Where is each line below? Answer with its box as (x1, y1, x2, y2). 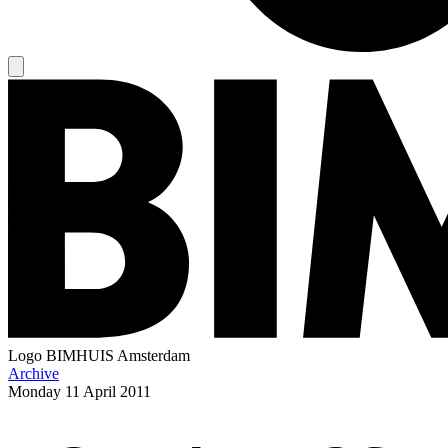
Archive (8, 364, 59, 382)
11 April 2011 (65, 382, 151, 400)
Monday (8, 382, 61, 400)
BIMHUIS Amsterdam (46, 346, 190, 364)
